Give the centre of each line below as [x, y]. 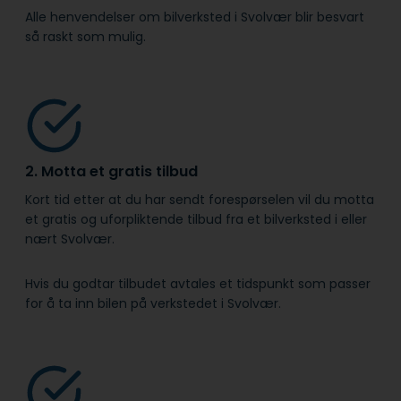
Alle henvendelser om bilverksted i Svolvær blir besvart [195, 17]
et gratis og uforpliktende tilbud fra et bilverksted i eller [196, 220]
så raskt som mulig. [85, 37]
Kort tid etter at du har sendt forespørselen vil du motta [200, 200]
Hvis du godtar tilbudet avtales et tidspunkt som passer [198, 284]
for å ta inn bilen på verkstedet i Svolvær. [153, 304]
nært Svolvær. [70, 239]
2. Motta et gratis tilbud [111, 172]
